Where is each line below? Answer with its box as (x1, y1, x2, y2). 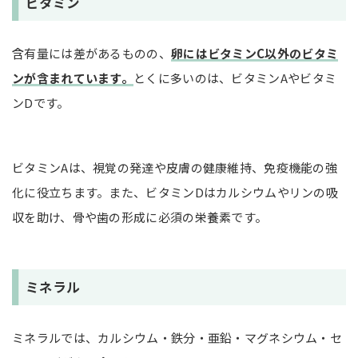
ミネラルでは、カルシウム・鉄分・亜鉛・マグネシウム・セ (12, 328, 343, 346)
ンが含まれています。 (12, 69, 133, 86)
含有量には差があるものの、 (12, 44, 171, 62)
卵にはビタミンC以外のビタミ (170, 44, 339, 62)
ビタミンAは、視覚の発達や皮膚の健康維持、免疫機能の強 (12, 158, 338, 176)
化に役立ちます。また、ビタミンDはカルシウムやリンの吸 (12, 183, 339, 201)
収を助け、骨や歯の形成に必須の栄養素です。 (12, 208, 268, 225)
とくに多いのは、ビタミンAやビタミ (133, 69, 337, 86)
